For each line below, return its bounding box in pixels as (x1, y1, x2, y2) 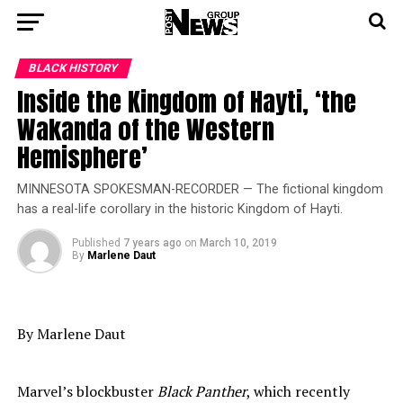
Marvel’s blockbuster (16, 381, 157, 401)
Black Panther (157, 381, 246, 401)
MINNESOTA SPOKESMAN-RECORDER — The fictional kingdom (16, 182, 383, 197)
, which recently (246, 381, 350, 401)
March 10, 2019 (199, 237, 277, 249)
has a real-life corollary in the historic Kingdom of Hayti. (16, 201, 343, 217)
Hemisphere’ (16, 138, 148, 176)
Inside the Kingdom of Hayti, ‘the (16, 82, 356, 121)
